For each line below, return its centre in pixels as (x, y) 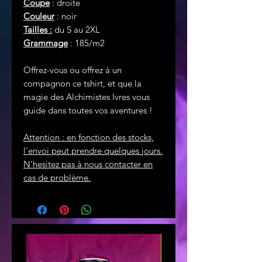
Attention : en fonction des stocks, (89, 137)
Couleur (39, 16)
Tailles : (38, 30)
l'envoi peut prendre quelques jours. (93, 151)
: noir (67, 16)
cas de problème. (57, 177)
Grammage (46, 43)
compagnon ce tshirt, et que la (82, 83)
